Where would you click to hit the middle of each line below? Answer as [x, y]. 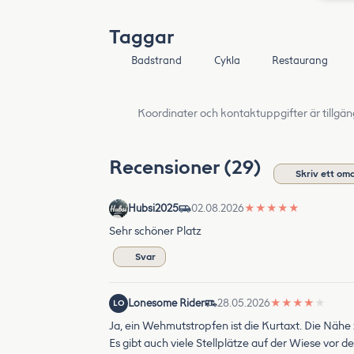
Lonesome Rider [166, 303]
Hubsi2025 [153, 208]
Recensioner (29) [187, 167]
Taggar [141, 37]
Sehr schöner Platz [155, 231]
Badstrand [157, 60]
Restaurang [299, 60]
